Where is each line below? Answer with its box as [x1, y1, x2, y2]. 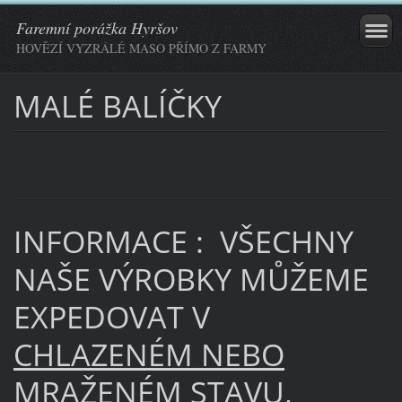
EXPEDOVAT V [13, 296, 210, 338]
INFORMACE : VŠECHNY [13, 221, 354, 263]
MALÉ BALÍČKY [13, 84, 222, 127]
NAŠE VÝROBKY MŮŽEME [13, 258, 369, 301]
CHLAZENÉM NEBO [13, 334, 284, 376]
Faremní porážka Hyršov [16, 17, 178, 39]
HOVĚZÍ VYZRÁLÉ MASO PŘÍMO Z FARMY [16, 39, 267, 57]
